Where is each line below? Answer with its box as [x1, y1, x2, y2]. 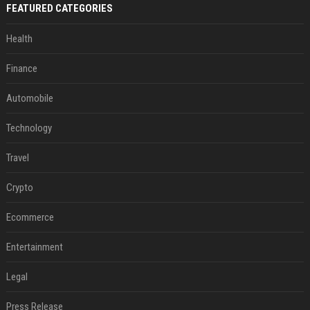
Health [6, 33, 33, 45]
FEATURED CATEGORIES [6, 2, 113, 15]
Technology [6, 122, 52, 134]
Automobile [6, 92, 53, 104]
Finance [6, 62, 37, 75]
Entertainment [6, 241, 63, 253]
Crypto [6, 181, 33, 194]
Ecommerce [6, 211, 54, 224]
